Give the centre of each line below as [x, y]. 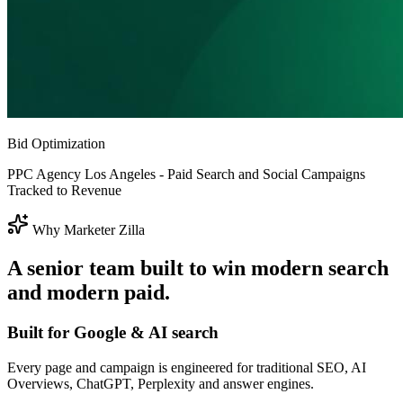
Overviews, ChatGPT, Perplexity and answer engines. [161, 383]
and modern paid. [89, 293]
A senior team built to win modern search [198, 269]
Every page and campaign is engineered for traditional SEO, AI [187, 367]
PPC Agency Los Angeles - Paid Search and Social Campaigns [186, 175]
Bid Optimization [56, 144]
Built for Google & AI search [113, 333]
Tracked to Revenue [64, 191]
